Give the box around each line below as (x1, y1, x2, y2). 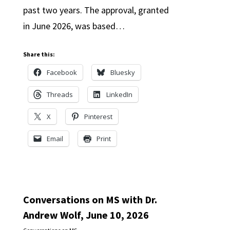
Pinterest (84, 112, 112, 121)
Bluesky (110, 68, 135, 77)
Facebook (46, 68, 77, 77)
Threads (46, 90, 73, 99)
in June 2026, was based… (23, 20, 125, 32)
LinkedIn (106, 90, 132, 99)
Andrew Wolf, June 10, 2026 (23, 208, 149, 221)
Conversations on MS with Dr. (23, 193, 157, 206)
